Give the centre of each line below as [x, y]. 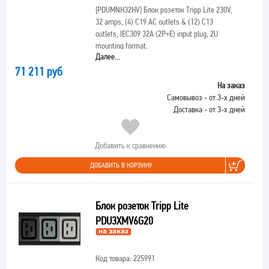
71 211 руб [39, 71]
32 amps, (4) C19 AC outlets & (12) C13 [154, 22]
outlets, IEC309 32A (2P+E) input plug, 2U [156, 34]
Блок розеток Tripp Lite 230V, [187, 10]
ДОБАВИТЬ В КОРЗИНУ [121, 165]
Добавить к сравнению [130, 145]
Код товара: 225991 [125, 258]
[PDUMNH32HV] [118, 10]
